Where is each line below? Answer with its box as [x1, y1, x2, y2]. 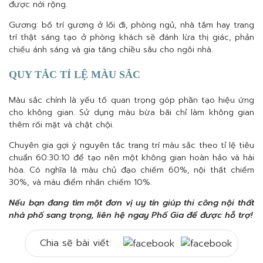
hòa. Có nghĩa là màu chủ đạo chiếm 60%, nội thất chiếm [9, 164, 254, 176]
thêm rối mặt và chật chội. [9, 119, 114, 131]
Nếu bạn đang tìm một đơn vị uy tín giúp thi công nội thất [9, 197, 254, 209]
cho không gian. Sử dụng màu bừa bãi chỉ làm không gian [9, 106, 254, 119]
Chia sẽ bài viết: [40, 236, 114, 250]
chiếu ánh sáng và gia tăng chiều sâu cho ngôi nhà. [9, 43, 213, 56]
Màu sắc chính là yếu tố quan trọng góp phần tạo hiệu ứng [9, 94, 254, 106]
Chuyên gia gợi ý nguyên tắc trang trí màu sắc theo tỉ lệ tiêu [9, 139, 254, 151]
